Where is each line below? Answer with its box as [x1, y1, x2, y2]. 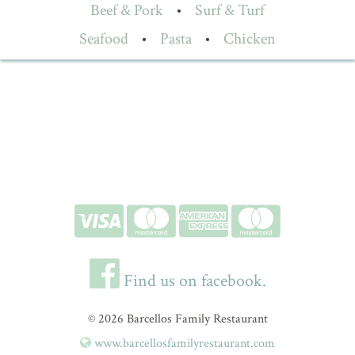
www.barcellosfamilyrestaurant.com [91, 335, 275, 353]
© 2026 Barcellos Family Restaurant [87, 311, 268, 328]
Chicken [223, 29, 276, 49]
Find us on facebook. [119, 269, 266, 293]
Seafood [79, 29, 128, 49]
